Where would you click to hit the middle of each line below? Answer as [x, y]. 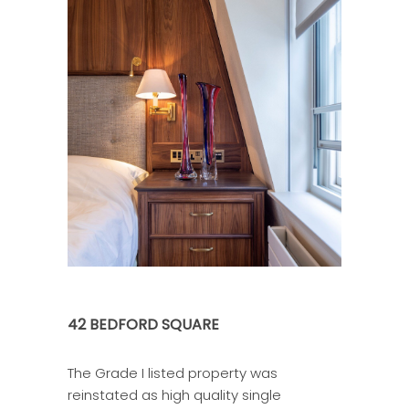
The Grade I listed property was [173, 373]
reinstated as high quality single [174, 395]
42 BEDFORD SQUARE [143, 325]
